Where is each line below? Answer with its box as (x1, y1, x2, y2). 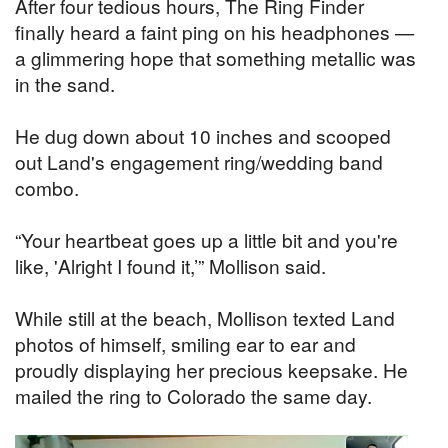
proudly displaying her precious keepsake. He (15, 355, 408, 383)
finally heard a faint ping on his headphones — (15, 17, 414, 45)
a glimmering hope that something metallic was (15, 43, 416, 71)
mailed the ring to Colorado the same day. (15, 381, 372, 409)
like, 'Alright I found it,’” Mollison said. (15, 251, 326, 279)
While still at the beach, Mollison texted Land (15, 303, 395, 331)
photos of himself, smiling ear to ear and (15, 329, 356, 357)
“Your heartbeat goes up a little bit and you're (15, 225, 398, 253)
